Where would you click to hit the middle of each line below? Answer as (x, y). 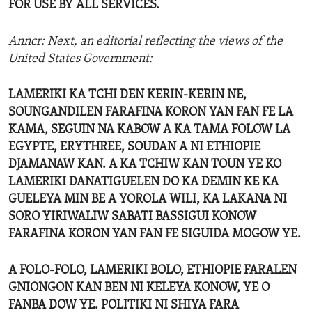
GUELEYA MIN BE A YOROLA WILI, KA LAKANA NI (148, 200)
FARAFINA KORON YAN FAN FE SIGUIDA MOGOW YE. (155, 235)
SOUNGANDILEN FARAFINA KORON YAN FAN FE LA (151, 113)
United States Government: (80, 59)
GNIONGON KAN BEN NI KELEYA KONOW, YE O (139, 288)
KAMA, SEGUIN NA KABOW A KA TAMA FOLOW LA (149, 130)
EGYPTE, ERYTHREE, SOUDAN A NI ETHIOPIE (134, 148)
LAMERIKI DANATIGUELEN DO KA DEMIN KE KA (143, 182)
